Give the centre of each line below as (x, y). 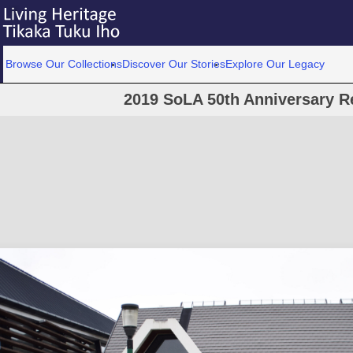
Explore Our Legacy (275, 64)
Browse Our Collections (64, 64)
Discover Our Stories (174, 64)
